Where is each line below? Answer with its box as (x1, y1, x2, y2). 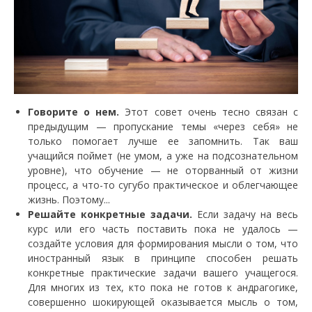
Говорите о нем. (28, 105, 120, 119)
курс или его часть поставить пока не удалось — (28, 222, 298, 236)
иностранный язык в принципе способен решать (28, 251, 298, 265)
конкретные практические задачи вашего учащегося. (28, 266, 298, 280)
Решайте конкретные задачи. (28, 208, 192, 221)
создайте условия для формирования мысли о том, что (28, 237, 298, 251)
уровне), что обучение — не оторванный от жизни (28, 164, 298, 178)
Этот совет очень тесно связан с (119, 105, 298, 119)
